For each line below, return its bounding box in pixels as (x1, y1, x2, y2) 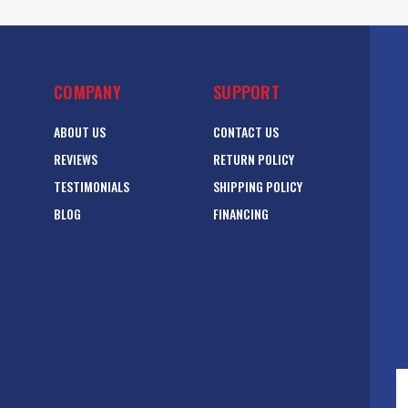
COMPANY (54, 80, 121, 105)
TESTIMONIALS (54, 177, 129, 197)
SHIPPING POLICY (213, 177, 302, 197)
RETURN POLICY (213, 149, 294, 169)
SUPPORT (213, 80, 280, 105)
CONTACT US (213, 122, 279, 142)
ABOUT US (54, 122, 106, 142)
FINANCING (213, 204, 269, 224)
